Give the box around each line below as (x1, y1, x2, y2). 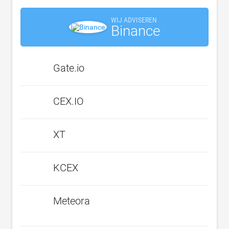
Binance (111, 22, 160, 39)
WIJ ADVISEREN (111, 15, 157, 24)
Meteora (53, 194, 90, 207)
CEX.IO (53, 95, 84, 107)
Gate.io (53, 61, 84, 74)
